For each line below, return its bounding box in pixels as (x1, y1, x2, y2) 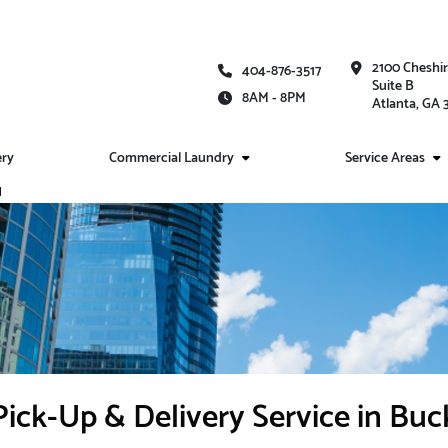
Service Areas (344, 147, 425, 170)
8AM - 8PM (242, 86, 306, 110)
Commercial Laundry (109, 147, 235, 170)
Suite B (372, 75, 414, 99)
